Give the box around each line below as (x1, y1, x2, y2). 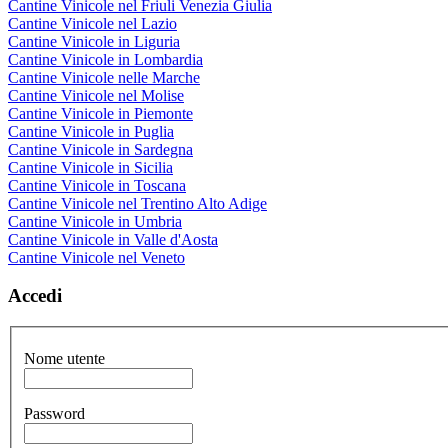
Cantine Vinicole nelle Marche (8, 68, 200, 86)
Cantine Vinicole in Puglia (8, 122, 174, 140)
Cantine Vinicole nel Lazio (8, 14, 177, 32)
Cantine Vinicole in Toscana (8, 176, 186, 194)
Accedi (8, 285, 62, 307)
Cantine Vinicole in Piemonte (8, 104, 193, 122)
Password (24, 404, 85, 422)
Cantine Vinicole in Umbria (8, 212, 182, 230)
